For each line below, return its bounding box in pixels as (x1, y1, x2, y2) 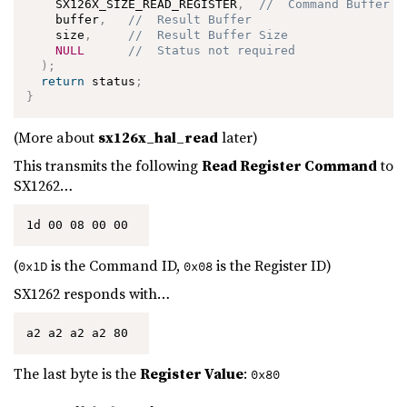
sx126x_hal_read (98, 126, 218, 147)
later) (218, 126, 258, 147)
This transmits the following (14, 155, 202, 176)
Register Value (140, 362, 243, 383)
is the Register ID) (213, 254, 332, 275)
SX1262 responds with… (14, 283, 170, 304)
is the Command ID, (47, 254, 184, 275)
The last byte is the (14, 362, 140, 383)
